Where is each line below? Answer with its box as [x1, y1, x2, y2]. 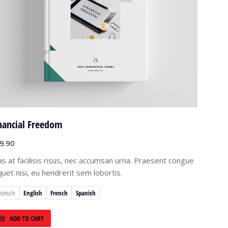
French [50, 188, 68, 197]
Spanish [76, 188, 96, 197]
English [23, 188, 42, 197]
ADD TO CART [10, 213, 44, 223]
